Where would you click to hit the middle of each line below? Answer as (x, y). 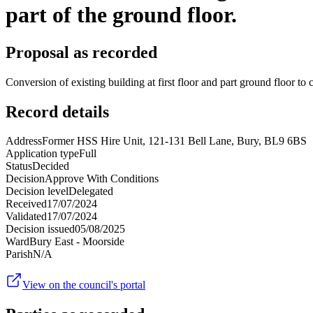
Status (19, 166)
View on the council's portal (84, 285)
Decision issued (40, 229)
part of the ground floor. (121, 15)
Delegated (91, 191)
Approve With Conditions (102, 179)
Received (26, 204)
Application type (42, 154)
